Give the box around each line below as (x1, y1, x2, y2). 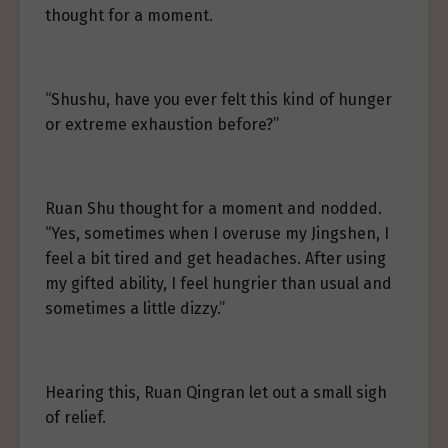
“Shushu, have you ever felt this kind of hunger (45, 90, 392, 109)
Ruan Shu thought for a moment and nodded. (45, 199, 382, 218)
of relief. (45, 408, 106, 427)
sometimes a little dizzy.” (45, 299, 225, 318)
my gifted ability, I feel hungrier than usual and (45, 274, 392, 293)
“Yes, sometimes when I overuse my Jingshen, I (45, 224, 389, 243)
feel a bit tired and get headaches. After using (45, 249, 386, 268)
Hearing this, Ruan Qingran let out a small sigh (45, 383, 387, 402)
